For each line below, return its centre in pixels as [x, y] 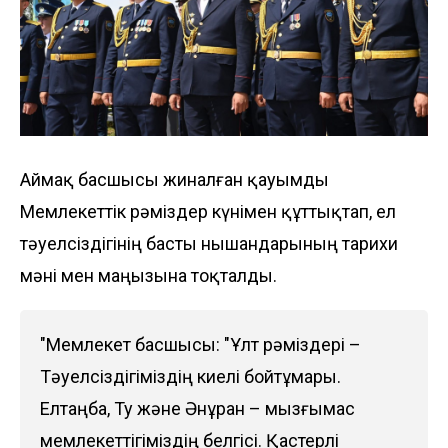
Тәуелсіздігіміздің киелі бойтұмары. [190, 377]
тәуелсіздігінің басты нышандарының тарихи [209, 244]
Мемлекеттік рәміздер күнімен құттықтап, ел [208, 212]
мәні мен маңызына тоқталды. [148, 276]
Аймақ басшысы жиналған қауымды [174, 180]
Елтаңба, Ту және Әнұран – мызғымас [197, 409]
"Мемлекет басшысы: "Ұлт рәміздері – [200, 345]
